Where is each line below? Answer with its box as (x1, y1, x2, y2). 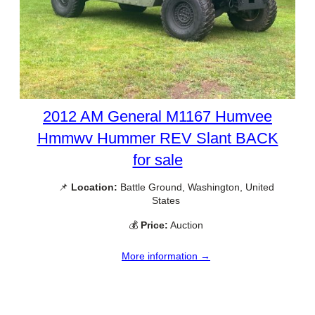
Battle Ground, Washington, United (117, 181, 274, 193)
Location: (70, 181, 117, 193)
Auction (168, 219, 203, 231)
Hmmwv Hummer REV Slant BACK (37, 129, 278, 147)
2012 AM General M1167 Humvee (43, 107, 272, 125)
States (152, 194, 180, 206)
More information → (122, 250, 210, 262)
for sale (132, 150, 183, 169)
